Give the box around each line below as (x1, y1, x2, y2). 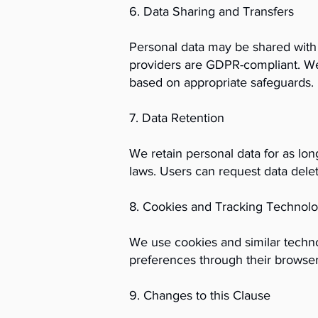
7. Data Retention (129, 111, 224, 125)
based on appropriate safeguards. (129, 75, 314, 89)
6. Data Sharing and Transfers (129, 4, 294, 18)
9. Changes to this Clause (129, 288, 270, 302)
